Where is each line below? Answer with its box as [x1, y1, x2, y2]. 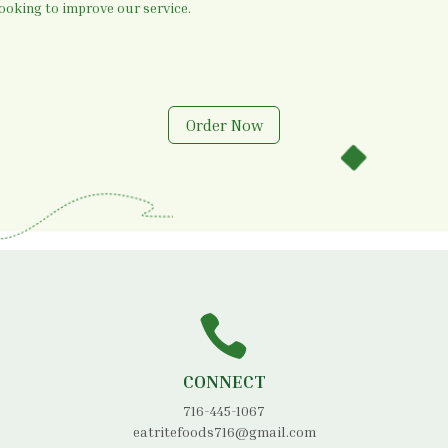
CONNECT [182, 369, 266, 392]
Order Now [185, 115, 263, 135]
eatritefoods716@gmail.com [132, 422, 316, 440]
